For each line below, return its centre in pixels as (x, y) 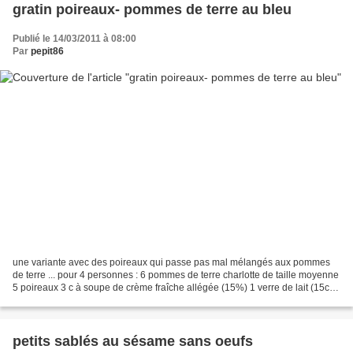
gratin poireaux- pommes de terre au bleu (152, 10)
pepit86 (47, 52)
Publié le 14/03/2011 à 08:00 (74, 39)
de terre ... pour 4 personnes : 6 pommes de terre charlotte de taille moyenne (176, 275)
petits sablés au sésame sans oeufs (133, 341)
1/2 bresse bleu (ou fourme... (74, 300)
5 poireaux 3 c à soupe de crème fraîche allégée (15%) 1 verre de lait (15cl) (174, 287)
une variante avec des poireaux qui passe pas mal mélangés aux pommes (171, 262)
